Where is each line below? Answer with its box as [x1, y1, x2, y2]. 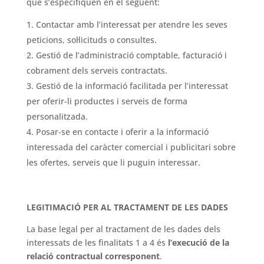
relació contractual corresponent [26, 250, 160, 262]
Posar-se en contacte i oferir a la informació [35, 126, 209, 137]
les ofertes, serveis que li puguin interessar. [26, 157, 200, 168]
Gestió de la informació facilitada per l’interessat [35, 80, 228, 91]
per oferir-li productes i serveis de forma [26, 95, 187, 107]
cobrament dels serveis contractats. [26, 65, 167, 76]
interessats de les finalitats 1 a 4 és [26, 237, 168, 248]
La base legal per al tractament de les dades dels [26, 223, 220, 235]
